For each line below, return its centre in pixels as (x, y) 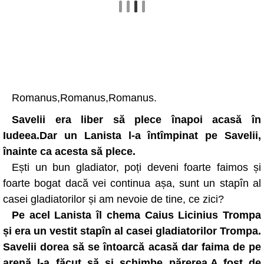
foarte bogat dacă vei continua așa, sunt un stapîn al (132, 183)
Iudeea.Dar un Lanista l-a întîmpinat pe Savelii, (132, 136)
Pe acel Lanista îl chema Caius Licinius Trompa (136, 215)
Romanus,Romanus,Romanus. (84, 98)
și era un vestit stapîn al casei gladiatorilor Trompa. (132, 231)
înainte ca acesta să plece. (69, 151)
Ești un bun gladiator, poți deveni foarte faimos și (136, 167)
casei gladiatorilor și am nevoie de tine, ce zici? (113, 199)
